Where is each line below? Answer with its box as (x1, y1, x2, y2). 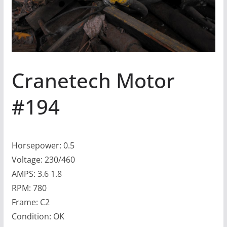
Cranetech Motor (11, 66, 175, 94)
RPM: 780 (11, 182, 47, 194)
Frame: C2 (11, 196, 50, 208)
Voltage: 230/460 (11, 154, 75, 165)
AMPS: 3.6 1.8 (11, 168, 62, 179)
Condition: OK (11, 210, 64, 222)
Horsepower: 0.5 (11, 139, 74, 151)
